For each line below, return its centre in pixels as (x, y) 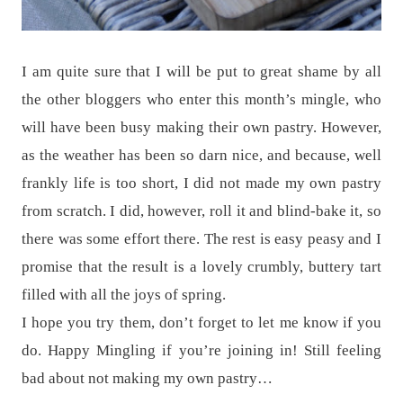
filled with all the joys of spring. (124, 295)
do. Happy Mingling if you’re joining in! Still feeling (201, 351)
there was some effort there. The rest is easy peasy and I (201, 239)
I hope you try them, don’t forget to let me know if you (201, 323)
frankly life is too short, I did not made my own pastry (201, 184)
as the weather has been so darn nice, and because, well (201, 156)
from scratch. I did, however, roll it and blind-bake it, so (201, 211)
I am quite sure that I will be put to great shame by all (201, 72)
